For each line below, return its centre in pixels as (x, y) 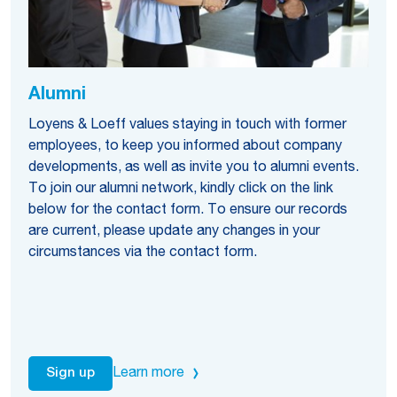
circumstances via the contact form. (143, 253)
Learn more (148, 374)
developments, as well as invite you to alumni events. (194, 168)
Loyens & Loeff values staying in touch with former (187, 126)
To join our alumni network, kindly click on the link (181, 190)
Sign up (70, 374)
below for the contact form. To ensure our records (188, 211)
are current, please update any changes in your (174, 232)
